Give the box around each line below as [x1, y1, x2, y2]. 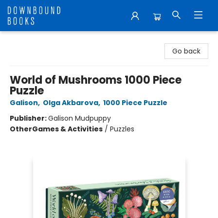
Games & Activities [32, 124, 103, 134]
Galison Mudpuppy [48, 113, 111, 123]
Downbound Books [7, 36, 70, 45]
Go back [172, 46, 200, 56]
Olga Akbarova [43, 98, 98, 108]
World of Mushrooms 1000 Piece [10, 73, 182, 88]
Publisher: [10, 113, 48, 123]
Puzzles [110, 124, 134, 134]
